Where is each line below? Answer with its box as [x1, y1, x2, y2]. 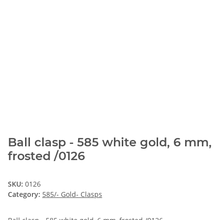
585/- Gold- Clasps [42, 190, 102, 199]
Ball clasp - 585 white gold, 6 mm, [8, 135, 212, 150]
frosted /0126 [8, 149, 85, 164]
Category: [8, 190, 42, 199]
